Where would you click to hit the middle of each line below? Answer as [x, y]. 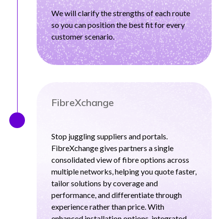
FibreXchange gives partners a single [112, 148]
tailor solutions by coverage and [105, 183]
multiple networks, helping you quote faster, [124, 171]
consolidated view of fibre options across [120, 160]
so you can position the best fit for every [118, 25]
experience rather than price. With [108, 207]
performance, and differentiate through [117, 195]
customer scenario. [83, 36]
